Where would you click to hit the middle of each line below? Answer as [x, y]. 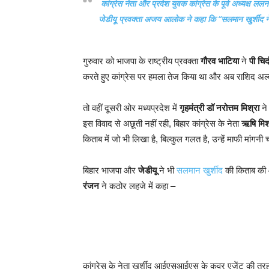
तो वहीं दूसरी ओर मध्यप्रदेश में [131, 108]
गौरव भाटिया [220, 61]
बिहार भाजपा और [110, 170]
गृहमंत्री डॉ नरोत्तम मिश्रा [219, 108]
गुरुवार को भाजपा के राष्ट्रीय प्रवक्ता [142, 61]
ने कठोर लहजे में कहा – [137, 186]
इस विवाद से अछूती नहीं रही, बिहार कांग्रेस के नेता [162, 123]
